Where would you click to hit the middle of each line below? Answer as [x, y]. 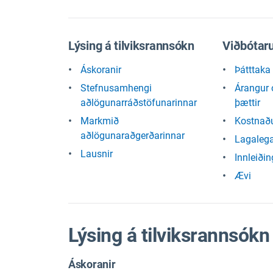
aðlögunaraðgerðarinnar [133, 136]
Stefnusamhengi [116, 88]
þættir [248, 103]
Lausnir [97, 154]
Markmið [100, 121]
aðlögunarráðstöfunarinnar [139, 103]
